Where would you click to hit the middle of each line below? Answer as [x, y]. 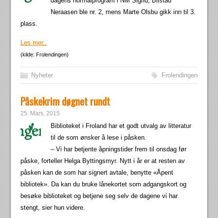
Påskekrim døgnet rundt [65, 101]
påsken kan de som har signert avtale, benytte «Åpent [97, 173]
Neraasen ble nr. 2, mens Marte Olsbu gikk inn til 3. [123, 12]
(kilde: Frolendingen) [45, 54]
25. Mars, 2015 [40, 113]
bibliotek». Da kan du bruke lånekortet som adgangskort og [104, 184]
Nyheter [42, 75]
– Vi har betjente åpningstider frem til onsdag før [119, 149]
